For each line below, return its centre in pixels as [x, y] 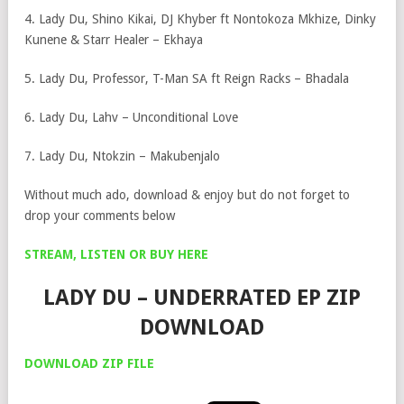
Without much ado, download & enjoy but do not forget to [187, 195]
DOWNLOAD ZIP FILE [89, 363]
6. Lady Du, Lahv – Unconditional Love [131, 117]
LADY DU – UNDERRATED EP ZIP [202, 298]
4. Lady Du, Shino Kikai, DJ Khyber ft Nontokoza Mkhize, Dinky [200, 19]
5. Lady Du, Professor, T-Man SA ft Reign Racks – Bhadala [187, 78]
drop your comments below [100, 216]
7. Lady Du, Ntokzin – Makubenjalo [122, 156]
